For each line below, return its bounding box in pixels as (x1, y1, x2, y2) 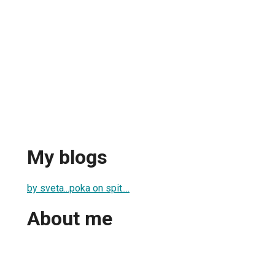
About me (27, 207, 112, 231)
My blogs (27, 145, 107, 169)
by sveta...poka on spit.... (27, 182, 130, 194)
